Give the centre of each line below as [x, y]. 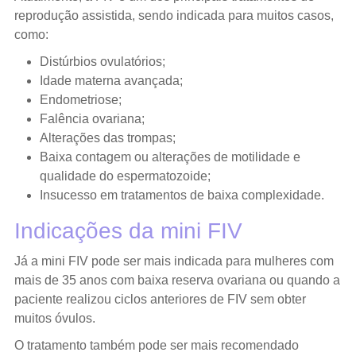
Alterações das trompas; [107, 137]
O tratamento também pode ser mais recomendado [156, 345]
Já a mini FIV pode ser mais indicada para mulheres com [174, 261]
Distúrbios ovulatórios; [102, 61]
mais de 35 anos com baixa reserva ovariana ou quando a [177, 280]
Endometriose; [80, 99]
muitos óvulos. [54, 318]
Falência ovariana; [92, 118]
